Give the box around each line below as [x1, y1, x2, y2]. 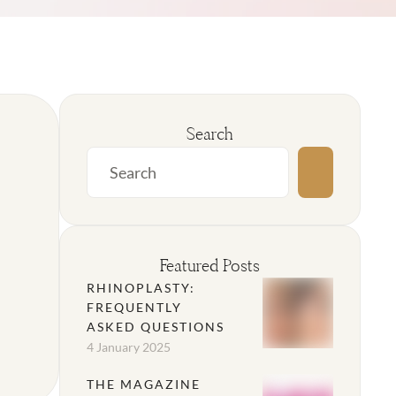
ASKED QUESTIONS [86, 319, 225, 335]
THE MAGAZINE [86, 377, 201, 392]
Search [187, 123, 233, 146]
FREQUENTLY [86, 300, 182, 316]
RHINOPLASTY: [86, 280, 195, 296]
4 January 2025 [86, 339, 171, 355]
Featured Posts [159, 255, 260, 278]
